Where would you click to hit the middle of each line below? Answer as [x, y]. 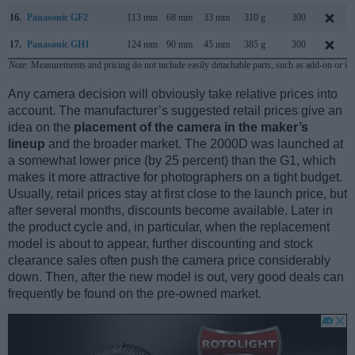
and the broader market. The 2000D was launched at [194, 144]
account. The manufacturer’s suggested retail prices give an [175, 111]
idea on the [41, 128]
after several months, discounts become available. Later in [170, 211]
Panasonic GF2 [57, 18]
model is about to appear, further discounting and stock [160, 244]
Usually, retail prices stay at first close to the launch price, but [177, 194]
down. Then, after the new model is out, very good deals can [176, 277]
